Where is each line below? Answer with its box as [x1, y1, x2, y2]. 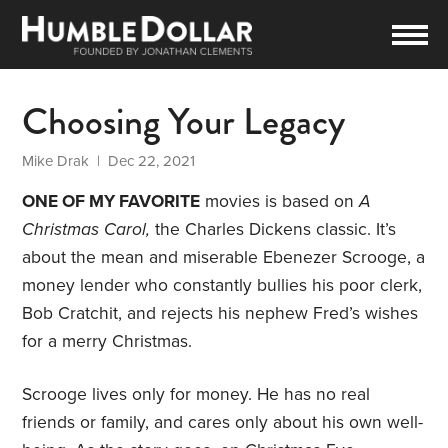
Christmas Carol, [22, 219, 151, 241]
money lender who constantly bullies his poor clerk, [22, 275, 423, 297]
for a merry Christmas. [22, 331, 193, 353]
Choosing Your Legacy [22, 94, 346, 150]
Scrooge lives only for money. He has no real [22, 384, 371, 406]
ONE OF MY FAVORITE [22, 191, 201, 213]
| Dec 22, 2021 [89, 152, 196, 171]
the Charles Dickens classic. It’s [150, 219, 397, 241]
